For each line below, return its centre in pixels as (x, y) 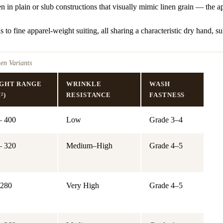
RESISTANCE (89, 95)
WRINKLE (84, 84)
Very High (83, 185)
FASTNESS (167, 95)
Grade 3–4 (166, 119)
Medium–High (89, 145)
